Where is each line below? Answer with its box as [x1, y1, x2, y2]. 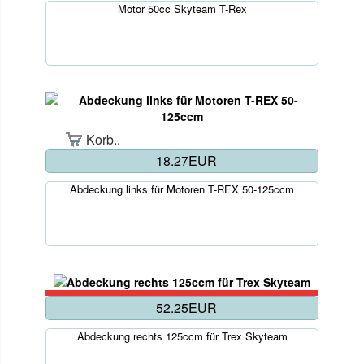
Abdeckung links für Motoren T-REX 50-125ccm [70, 180, 294, 197]
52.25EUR [155, 297, 217, 317]
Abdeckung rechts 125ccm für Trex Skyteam [76, 327, 288, 344]
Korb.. [86, 129, 121, 149]
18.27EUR [155, 150, 217, 170]
